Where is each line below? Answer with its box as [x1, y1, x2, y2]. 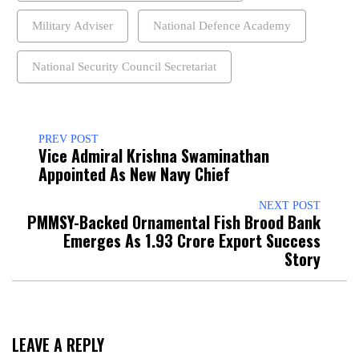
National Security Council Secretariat [32, 59, 216, 73]
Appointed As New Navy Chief [38, 161, 230, 186]
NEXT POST [259, 199, 321, 212]
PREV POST [38, 132, 99, 145]
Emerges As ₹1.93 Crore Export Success [63, 228, 321, 252]
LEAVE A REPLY [12, 332, 104, 357]
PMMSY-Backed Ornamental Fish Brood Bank [27, 209, 321, 234]
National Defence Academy [153, 18, 291, 32]
